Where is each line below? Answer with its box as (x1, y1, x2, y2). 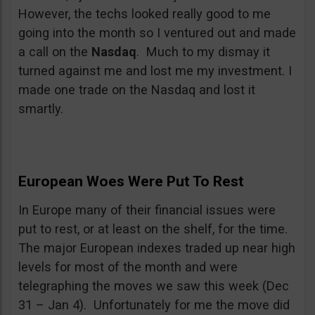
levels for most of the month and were (18, 259, 238, 274)
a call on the (18, 44, 91, 59)
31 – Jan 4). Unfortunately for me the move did (18, 297, 290, 312)
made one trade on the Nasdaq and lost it (18, 82, 255, 97)
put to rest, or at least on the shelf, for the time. (18, 221, 291, 236)
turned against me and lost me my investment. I (18, 63, 292, 78)
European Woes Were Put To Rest (18, 173, 244, 190)
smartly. (18, 101, 63, 116)
